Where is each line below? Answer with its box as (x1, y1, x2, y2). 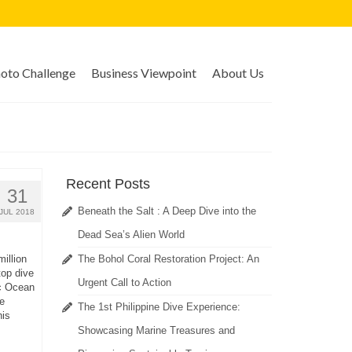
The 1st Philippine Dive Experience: (77, 301, 240, 313)
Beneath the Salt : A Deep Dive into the (77, 205, 256, 218)
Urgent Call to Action (77, 277, 171, 289)
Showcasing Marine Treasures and (77, 324, 235, 337)
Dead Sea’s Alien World (77, 229, 185, 241)
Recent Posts (65, 176, 150, 192)
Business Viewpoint (90, 65, 196, 80)
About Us (211, 65, 264, 80)
